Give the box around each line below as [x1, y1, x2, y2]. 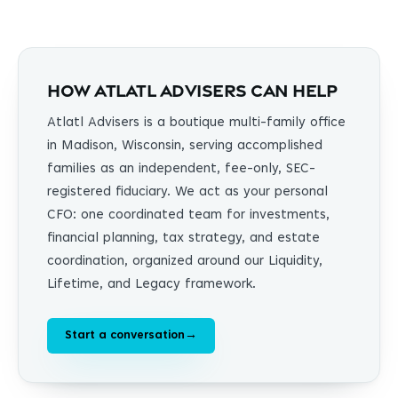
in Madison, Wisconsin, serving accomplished [47, 139, 322, 154]
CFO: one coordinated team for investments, [47, 209, 330, 223]
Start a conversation [65, 330, 185, 342]
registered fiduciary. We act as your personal [47, 186, 328, 200]
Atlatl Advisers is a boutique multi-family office [47, 116, 346, 131]
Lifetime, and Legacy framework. [47, 278, 256, 292]
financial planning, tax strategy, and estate [47, 232, 320, 246]
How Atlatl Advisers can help [47, 78, 337, 100]
